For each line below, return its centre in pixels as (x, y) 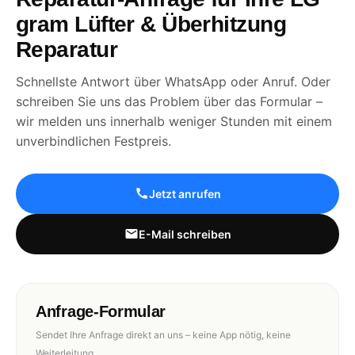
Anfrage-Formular (101, 311)
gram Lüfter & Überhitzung (151, 24)
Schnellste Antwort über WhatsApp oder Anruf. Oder (173, 81)
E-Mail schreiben (185, 234)
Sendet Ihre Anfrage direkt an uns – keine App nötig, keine (163, 334)
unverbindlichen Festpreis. (94, 141)
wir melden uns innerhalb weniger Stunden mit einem (174, 121)
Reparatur (67, 49)
